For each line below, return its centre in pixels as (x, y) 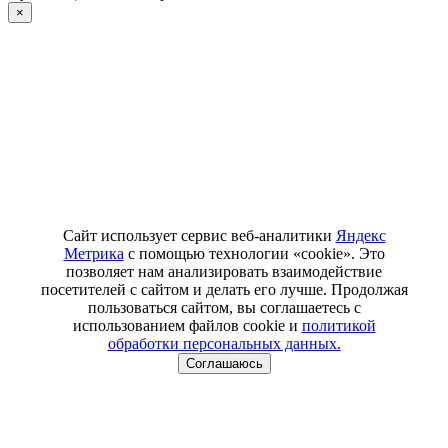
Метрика (93, 253)
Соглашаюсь (224, 363)
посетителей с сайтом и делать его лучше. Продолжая (224, 289)
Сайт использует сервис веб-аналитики (199, 235)
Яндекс (360, 235)
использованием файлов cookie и (187, 325)
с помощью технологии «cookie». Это (254, 253)
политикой (338, 325)
